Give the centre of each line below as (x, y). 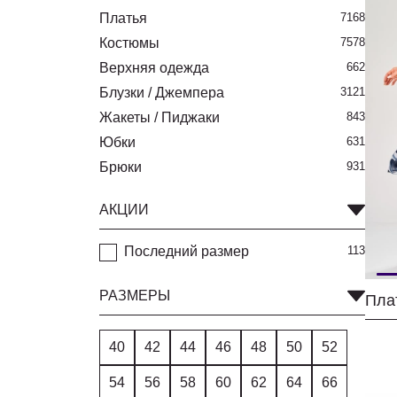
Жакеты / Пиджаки (160, 117)
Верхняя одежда (154, 68)
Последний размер (187, 251)
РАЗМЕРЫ (135, 296)
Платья (123, 18)
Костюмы (129, 43)
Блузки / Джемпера (162, 93)
